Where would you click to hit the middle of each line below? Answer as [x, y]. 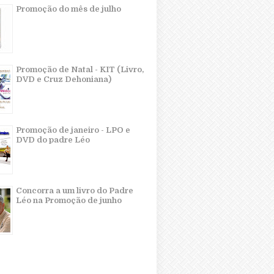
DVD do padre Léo [53, 140]
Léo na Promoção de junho [69, 200]
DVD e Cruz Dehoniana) [64, 79]
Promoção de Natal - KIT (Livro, [80, 69]
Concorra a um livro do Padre [75, 191]
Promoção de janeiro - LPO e [73, 130]
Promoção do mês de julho [68, 9]
